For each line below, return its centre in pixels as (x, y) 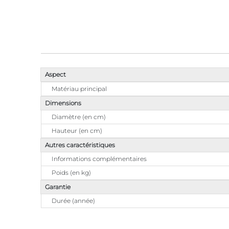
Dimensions (63, 103)
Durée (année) (73, 200)
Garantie (58, 187)
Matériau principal (79, 88)
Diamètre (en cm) (79, 117)
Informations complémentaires (99, 158)
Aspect (55, 74)
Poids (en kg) (71, 172)
